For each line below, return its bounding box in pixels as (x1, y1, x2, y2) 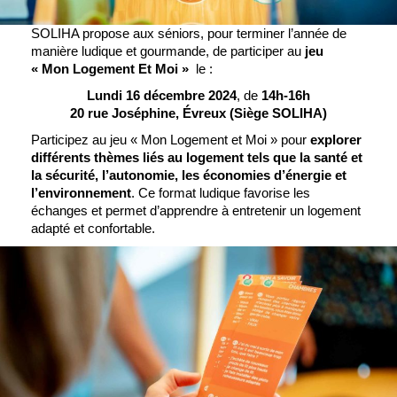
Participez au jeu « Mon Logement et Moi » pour (31, 131, 311, 147)
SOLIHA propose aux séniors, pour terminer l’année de (31, 25, 347, 41)
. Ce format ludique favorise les (131, 184, 311, 200)
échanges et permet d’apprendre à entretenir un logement (31, 202, 362, 218)
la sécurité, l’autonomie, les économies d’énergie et (31, 167, 347, 183)
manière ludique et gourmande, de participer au (31, 43, 306, 58)
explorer (310, 131, 362, 147)
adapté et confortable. (31, 220, 156, 236)
